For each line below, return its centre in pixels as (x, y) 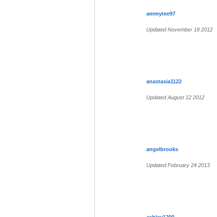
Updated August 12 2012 (175, 98)
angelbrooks (162, 149)
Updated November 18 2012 (179, 30)
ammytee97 (161, 14)
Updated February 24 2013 (178, 165)
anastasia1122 (164, 82)
